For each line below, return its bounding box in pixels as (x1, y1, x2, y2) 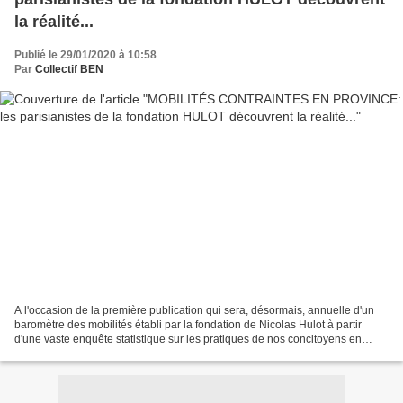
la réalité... (14, 13, 94, 31)
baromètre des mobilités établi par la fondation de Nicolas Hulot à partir (14, 318, 362, 331)
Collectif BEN (35, 63, 103, 76)
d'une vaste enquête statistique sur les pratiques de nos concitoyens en (14, 332, 362, 345)
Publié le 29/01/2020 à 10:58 (14, 49, 157, 62)
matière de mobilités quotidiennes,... (14, 346, 191, 360)
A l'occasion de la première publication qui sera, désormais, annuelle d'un (14, 303, 374, 317)
